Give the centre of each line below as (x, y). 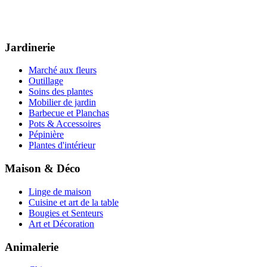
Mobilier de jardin (62, 103)
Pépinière (46, 135)
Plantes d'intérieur (62, 145)
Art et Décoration (61, 223)
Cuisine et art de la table (74, 202)
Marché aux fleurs (63, 70)
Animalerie (32, 247)
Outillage (46, 81)
